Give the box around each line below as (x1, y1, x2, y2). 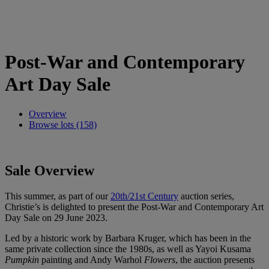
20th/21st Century (110, 190, 178, 201)
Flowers (144, 254, 175, 265)
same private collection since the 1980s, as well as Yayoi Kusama (5, 243, 251, 254)
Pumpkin (5, 254, 41, 265)
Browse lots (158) (29, 119, 97, 130)
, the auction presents (175, 254, 255, 265)
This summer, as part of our (5, 190, 110, 201)
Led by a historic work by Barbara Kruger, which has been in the (5, 232, 251, 243)
